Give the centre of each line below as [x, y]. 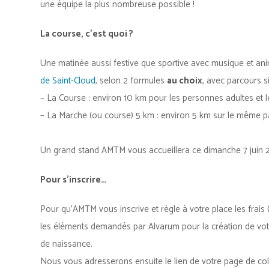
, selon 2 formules [131, 81]
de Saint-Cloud [68, 81]
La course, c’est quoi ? [87, 34]
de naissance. [66, 244]
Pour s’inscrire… [73, 180]
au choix [185, 81]
